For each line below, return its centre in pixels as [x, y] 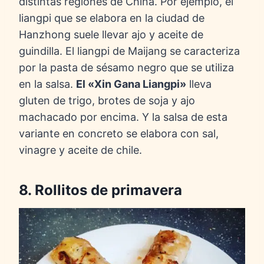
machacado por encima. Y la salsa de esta [123, 117]
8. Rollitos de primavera [100, 190]
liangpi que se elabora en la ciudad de [112, 18]
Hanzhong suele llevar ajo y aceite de [111, 35]
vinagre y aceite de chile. [80, 150]
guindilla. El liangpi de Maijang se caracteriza [129, 51]
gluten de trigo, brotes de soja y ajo [107, 101]
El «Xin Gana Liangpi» [131, 84]
